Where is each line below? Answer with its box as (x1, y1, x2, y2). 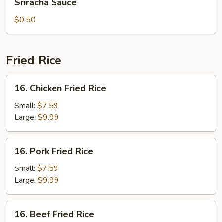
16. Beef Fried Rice (14, 208, 94, 220)
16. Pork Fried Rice (14, 145, 93, 157)
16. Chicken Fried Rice (14, 82, 106, 94)
